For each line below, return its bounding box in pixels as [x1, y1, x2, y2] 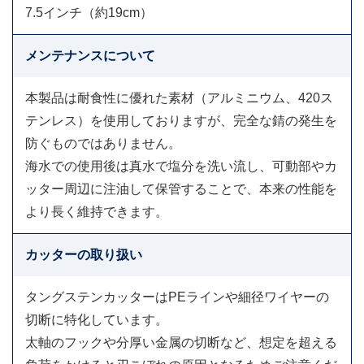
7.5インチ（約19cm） [25, 6, 153, 20]
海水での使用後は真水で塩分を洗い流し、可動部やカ [25, 159, 337, 174]
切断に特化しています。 [25, 313, 168, 327]
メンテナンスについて [25, 49, 155, 63]
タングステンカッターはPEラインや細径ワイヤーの [25, 290, 329, 305]
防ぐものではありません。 [25, 136, 181, 151]
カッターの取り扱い [25, 248, 142, 262]
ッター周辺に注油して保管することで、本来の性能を [25, 182, 337, 197]
